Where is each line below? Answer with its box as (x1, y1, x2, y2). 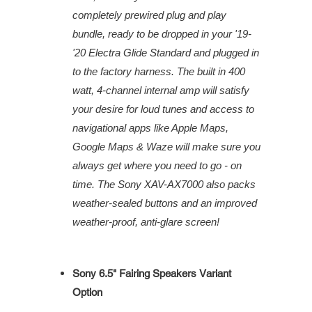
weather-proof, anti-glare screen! (72, 216, 219, 228)
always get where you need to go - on (72, 159, 242, 172)
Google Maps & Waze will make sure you (72, 141, 260, 153)
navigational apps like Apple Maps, (72, 122, 228, 134)
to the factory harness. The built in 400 (72, 65, 245, 78)
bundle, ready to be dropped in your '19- (72, 28, 251, 40)
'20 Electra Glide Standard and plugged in (72, 47, 259, 59)
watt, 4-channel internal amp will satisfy (72, 84, 249, 97)
